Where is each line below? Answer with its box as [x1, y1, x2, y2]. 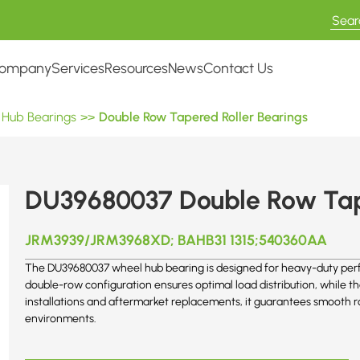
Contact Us [203, 59, 273, 77]
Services [51, 59, 104, 77]
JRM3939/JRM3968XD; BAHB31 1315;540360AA [25, 230, 327, 249]
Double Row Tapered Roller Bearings [99, 108, 308, 125]
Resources [104, 59, 168, 77]
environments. [25, 311, 96, 325]
